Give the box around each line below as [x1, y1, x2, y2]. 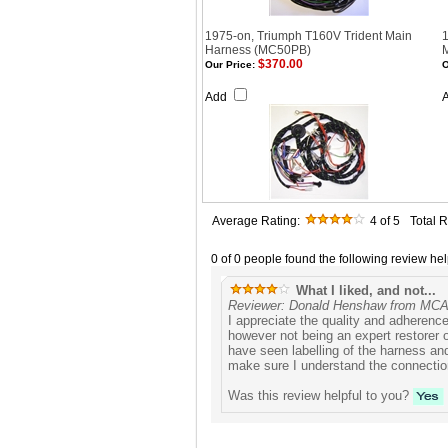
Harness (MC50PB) [205, 43, 311, 57]
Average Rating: [212, 214, 300, 228]
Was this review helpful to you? [228, 388, 413, 404]
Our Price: [205, 59, 255, 70]
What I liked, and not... [292, 283, 436, 298]
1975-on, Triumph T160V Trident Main [205, 29, 412, 43]
